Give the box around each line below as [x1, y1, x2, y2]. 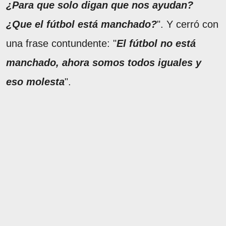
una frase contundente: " [6, 38, 117, 49]
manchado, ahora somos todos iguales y [6, 57, 201, 69]
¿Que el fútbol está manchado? [6, 19, 157, 30]
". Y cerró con [157, 19, 218, 30]
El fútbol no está [117, 38, 196, 49]
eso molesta [6, 76, 65, 88]
